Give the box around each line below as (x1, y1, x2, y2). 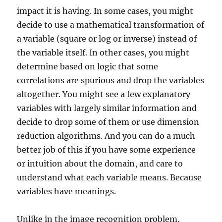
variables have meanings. (17, 186, 116, 196)
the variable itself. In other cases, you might (17, 47, 190, 57)
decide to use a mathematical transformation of (17, 19, 205, 30)
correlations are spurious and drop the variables (17, 75, 205, 85)
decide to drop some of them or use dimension (17, 116, 200, 127)
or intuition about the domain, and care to (17, 158, 183, 168)
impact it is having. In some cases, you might (17, 5, 194, 16)
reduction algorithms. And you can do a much (17, 130, 196, 141)
